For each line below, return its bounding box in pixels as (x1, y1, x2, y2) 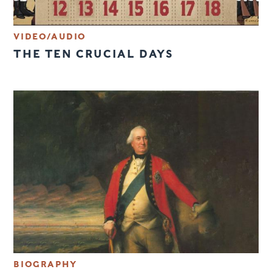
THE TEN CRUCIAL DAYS (13, 47, 174, 60)
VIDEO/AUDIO (13, 31, 87, 41)
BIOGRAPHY (13, 259, 77, 270)
